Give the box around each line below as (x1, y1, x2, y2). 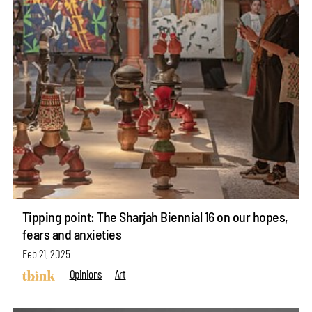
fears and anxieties (22, 226, 122, 243)
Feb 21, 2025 (22, 247, 70, 261)
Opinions (69, 266, 102, 281)
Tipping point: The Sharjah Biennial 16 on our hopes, (22, 208, 288, 226)
